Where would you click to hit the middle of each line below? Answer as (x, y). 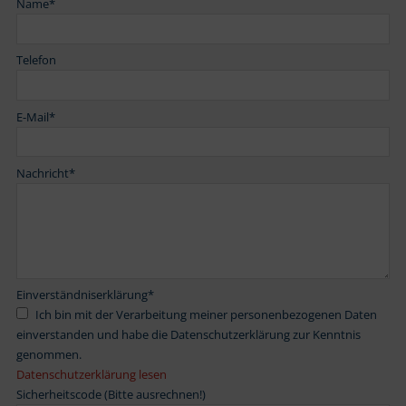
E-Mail (32, 116)
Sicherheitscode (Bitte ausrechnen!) (111, 395)
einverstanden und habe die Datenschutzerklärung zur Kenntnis (188, 335)
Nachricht (42, 173)
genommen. (48, 355)
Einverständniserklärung (82, 294)
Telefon (36, 60)
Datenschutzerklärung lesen (91, 375)
